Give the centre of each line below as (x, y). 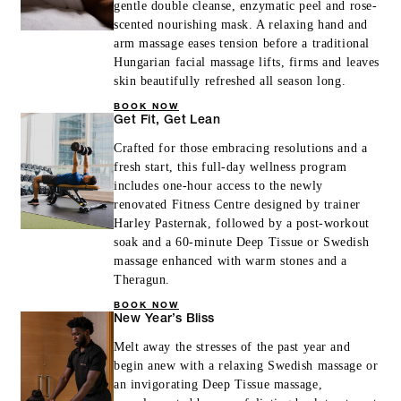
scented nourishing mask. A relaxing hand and (241, 24)
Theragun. (142, 279)
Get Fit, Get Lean (167, 120)
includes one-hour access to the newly (218, 185)
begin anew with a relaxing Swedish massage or (246, 365)
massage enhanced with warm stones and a (230, 260)
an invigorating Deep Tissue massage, (218, 384)
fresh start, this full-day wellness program (230, 166)
